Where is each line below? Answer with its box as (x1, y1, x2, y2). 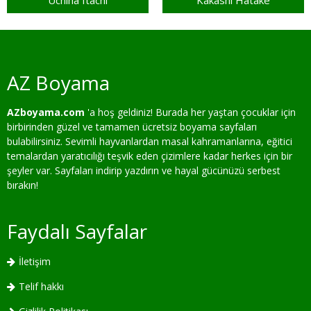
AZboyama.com (7, 106, 85, 119)
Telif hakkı (19, 280, 64, 293)
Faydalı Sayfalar (7, 218, 147, 244)
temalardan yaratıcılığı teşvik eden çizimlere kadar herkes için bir (7, 149, 292, 162)
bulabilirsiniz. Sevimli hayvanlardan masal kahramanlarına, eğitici (7, 135, 292, 148)
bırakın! (7, 178, 38, 192)
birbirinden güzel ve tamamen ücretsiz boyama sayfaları (7, 120, 257, 133)
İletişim (19, 255, 51, 268)
